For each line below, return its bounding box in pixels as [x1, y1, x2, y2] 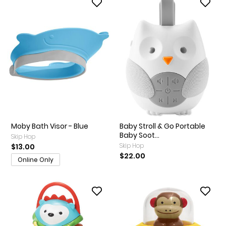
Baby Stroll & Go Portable [120, 121, 205, 132]
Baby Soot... [120, 130, 159, 141]
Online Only [18, 155, 53, 164]
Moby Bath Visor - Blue [11, 121, 88, 132]
